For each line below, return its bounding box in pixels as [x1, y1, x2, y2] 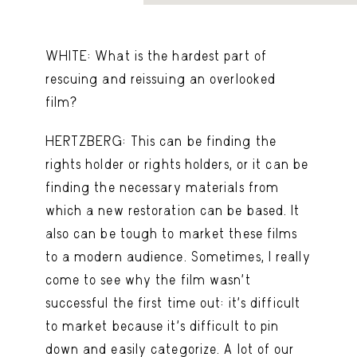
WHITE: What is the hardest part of [45, 48, 267, 65]
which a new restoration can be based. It [45, 202, 300, 219]
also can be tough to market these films [45, 226, 298, 242]
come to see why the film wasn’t [45, 272, 251, 288]
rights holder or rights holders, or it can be [45, 156, 309, 173]
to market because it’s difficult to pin [45, 318, 280, 335]
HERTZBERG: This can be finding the [45, 133, 277, 150]
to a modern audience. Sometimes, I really [45, 249, 311, 265]
